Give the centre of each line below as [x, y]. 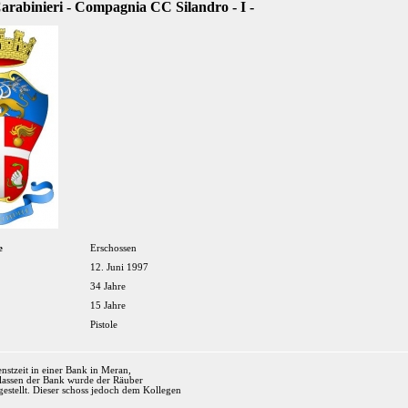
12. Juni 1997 [119, 267]
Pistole [104, 325]
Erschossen [113, 248]
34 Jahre [108, 286]
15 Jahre [108, 306]
